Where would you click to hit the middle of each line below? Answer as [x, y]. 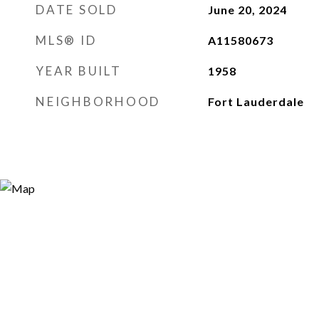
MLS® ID [66, 40]
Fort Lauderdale [256, 101]
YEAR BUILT [79, 71]
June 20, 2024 [247, 10]
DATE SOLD [77, 10]
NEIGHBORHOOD [98, 101]
